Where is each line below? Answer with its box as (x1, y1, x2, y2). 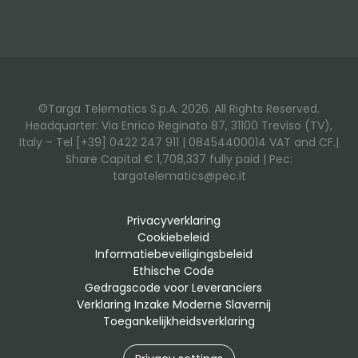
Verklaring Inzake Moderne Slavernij (76, 296, 271, 313)
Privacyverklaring (126, 213, 221, 229)
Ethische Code (133, 263, 214, 280)
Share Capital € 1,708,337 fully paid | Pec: (66, 151, 292, 168)
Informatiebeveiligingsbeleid (94, 246, 253, 263)
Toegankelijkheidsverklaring (103, 313, 255, 330)
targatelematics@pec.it (112, 168, 246, 185)
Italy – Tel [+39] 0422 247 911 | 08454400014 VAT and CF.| (19, 134, 339, 151)
